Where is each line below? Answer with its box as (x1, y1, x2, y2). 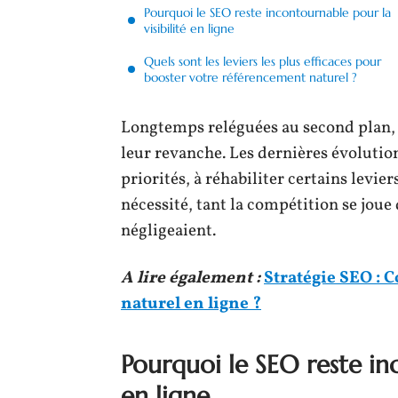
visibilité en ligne (144, 20, 235, 36)
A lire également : (121, 266, 260, 290)
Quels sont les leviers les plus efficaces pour (144, 53, 381, 69)
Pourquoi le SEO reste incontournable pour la (144, 4, 391, 20)
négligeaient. (121, 219, 216, 243)
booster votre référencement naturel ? (144, 69, 357, 85)
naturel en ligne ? (121, 291, 261, 315)
